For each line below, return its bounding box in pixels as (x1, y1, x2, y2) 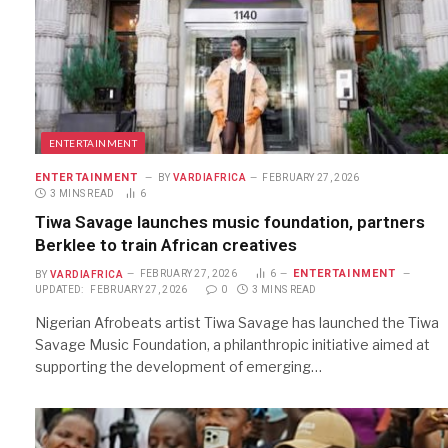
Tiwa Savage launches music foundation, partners (35, 211, 425, 232)
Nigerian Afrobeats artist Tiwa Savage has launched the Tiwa (35, 314, 439, 332)
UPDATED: (35, 284, 84, 296)
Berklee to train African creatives (35, 234, 297, 255)
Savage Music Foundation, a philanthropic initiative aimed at (35, 336, 430, 354)
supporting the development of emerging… (35, 358, 322, 376)
